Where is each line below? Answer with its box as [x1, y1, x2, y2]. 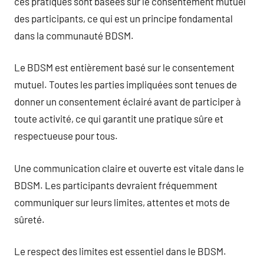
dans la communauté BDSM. [14, 29, 134, 41]
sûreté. [14, 213, 45, 225]
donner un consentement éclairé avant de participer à [14, 95, 241, 107]
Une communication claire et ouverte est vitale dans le [14, 161, 244, 174]
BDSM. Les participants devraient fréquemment [14, 179, 217, 191]
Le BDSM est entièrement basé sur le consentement [14, 61, 235, 73]
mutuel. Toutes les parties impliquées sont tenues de [14, 78, 237, 90]
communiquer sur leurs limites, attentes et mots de [14, 196, 230, 208]
